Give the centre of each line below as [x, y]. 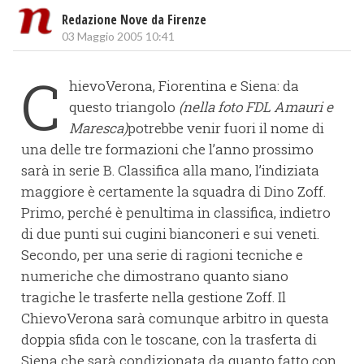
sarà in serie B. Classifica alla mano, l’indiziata [170, 170]
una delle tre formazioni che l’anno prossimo [167, 149]
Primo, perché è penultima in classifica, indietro [176, 212]
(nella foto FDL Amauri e [256, 106]
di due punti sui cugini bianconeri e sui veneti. [170, 233]
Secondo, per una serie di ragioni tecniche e [162, 254]
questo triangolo [124, 106]
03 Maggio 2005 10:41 [118, 36]
